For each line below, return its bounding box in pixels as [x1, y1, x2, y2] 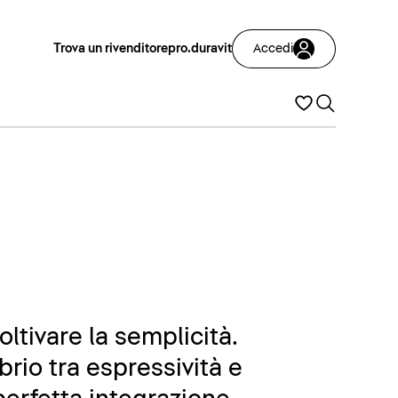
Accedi [253, 43, 294, 55]
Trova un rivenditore [53, 43, 169, 55]
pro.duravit [168, 43, 233, 55]
